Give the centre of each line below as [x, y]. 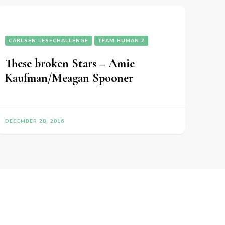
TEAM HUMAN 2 [121, 41]
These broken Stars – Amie [70, 64]
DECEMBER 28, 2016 [34, 121]
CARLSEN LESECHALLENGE [48, 41]
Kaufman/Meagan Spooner [69, 78]
